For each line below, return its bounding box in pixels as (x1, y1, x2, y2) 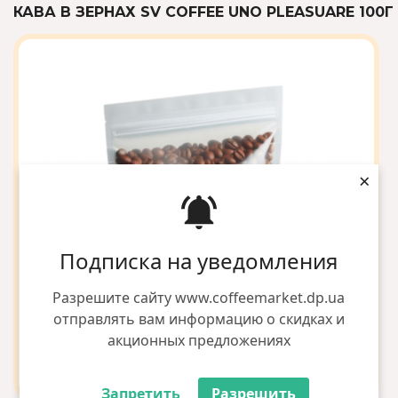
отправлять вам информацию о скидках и (52, 309, 345, 329)
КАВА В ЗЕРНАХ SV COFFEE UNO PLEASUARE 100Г (13, 4, 394, 20)
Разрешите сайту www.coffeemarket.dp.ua (52, 288, 346, 307)
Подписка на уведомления (60, 246, 338, 275)
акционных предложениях (107, 330, 291, 350)
